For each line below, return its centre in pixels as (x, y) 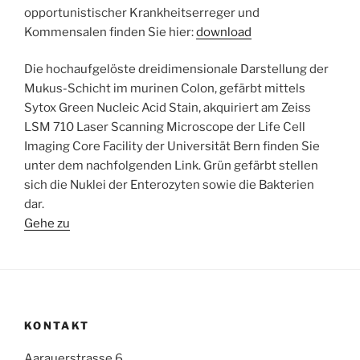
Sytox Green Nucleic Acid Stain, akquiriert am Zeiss (168, 108)
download (224, 32)
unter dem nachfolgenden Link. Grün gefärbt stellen (171, 166)
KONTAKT (57, 325)
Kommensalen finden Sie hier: (110, 32)
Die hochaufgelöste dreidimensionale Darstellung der (176, 69)
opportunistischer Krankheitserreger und (142, 12)
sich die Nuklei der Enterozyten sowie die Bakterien (169, 185)
